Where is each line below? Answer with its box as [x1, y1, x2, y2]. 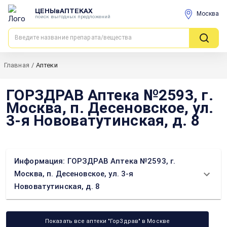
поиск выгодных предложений [35, 14, 110, 19]
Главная [4, 61, 29, 69]
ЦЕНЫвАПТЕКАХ [35, 8, 93, 15]
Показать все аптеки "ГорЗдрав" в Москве [45, 218, 170, 224]
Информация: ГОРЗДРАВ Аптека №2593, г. [14, 157, 176, 166]
